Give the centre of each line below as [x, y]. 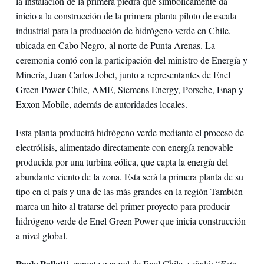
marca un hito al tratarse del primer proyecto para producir [123, 206]
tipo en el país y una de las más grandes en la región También [129, 192]
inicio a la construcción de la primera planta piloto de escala [126, 16]
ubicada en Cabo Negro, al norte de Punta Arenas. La [115, 45]
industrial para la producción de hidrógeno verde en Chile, [123, 31]
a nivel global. [42, 236]
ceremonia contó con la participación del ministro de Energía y [131, 60]
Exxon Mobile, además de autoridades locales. [101, 104]
